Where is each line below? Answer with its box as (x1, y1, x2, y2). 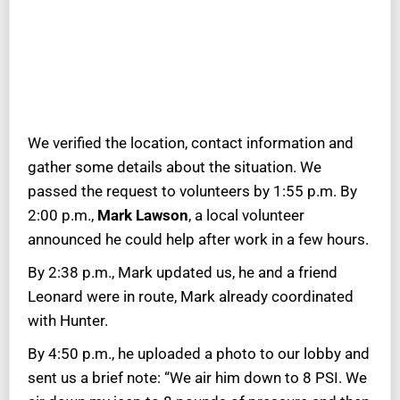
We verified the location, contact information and (28, 134, 354, 153)
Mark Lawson (97, 206, 188, 225)
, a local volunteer (188, 206, 304, 225)
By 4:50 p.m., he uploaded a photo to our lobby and (28, 345, 370, 363)
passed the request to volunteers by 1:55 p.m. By (28, 182, 357, 201)
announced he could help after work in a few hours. (28, 230, 369, 249)
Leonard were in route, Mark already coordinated (28, 287, 354, 306)
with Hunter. (28, 312, 108, 330)
